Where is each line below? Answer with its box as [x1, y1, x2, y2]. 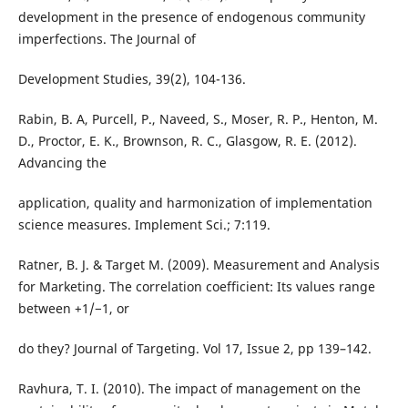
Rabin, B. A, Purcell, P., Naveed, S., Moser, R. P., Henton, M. [17, 110, 378, 128]
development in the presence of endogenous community [17, 8, 365, 26]
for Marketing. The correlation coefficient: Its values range [17, 278, 375, 296]
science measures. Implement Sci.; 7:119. [17, 216, 270, 234]
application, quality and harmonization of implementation [17, 194, 372, 212]
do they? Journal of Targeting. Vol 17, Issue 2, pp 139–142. [17, 340, 372, 358]
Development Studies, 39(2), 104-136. [17, 70, 246, 88]
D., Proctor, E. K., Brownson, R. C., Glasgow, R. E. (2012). [17, 132, 357, 150]
